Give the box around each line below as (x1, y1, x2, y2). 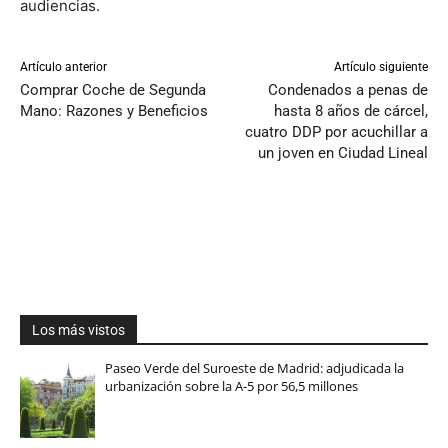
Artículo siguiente (333, 59, 428, 74)
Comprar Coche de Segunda (20, 80, 206, 99)
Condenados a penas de (267, 80, 428, 99)
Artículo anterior (20, 59, 107, 74)
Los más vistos (32, 321, 125, 338)
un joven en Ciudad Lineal (257, 143, 428, 162)
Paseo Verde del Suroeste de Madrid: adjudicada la (104, 358, 404, 377)
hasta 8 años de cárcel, (273, 101, 428, 120)
